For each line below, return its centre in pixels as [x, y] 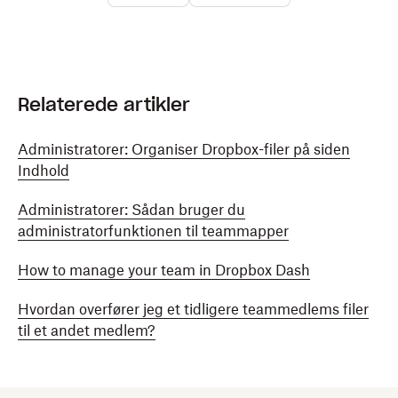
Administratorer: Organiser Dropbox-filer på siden [184, 149]
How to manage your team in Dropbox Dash [164, 270]
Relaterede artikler [104, 105]
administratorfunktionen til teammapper [153, 231]
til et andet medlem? [87, 330]
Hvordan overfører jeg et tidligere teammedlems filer [193, 309]
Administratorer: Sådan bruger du [131, 210]
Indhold [44, 171]
